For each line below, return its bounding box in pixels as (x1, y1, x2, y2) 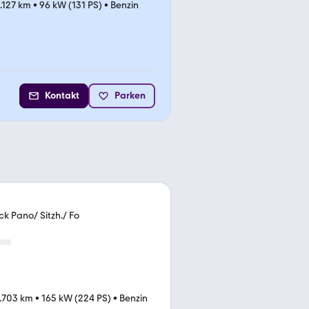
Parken (114, 89, 146, 101)
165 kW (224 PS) (41, 292, 111, 304)
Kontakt (45, 89, 79, 101)
